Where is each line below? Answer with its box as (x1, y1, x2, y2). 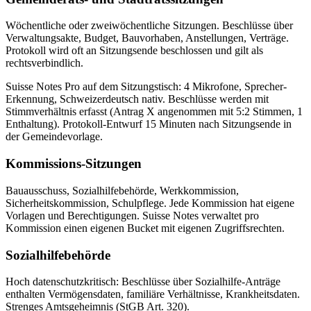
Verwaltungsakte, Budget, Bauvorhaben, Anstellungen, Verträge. (6, 32, 289, 44)
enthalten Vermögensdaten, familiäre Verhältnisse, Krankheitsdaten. (6, 288, 300, 301)
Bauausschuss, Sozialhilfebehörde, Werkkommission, (6, 184, 239, 196)
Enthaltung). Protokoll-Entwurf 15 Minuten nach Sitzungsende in (6, 118, 292, 131)
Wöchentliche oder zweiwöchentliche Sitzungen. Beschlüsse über (6, 19, 293, 32)
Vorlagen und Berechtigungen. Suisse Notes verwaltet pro (6, 209, 259, 221)
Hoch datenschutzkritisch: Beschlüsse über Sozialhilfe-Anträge (6, 276, 280, 288)
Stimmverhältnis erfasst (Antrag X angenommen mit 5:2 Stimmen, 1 (6, 106, 303, 118)
